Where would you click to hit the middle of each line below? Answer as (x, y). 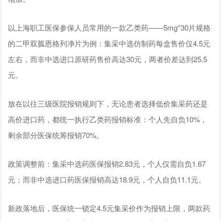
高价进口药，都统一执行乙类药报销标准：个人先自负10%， (108, 119)
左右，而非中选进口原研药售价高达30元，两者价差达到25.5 (108, 59)
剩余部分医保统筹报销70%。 (56, 135)
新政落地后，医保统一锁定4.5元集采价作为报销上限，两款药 (109, 208)
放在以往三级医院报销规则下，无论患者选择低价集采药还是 (108, 103)
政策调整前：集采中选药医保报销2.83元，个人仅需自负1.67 (107, 163)
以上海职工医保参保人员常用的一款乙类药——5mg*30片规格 (110, 27)
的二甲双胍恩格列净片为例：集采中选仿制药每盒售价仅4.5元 (109, 43)
